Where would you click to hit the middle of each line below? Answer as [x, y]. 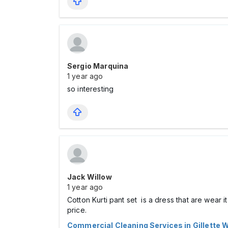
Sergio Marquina [98, 66]
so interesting [91, 89]
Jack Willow [90, 177]
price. [77, 210]
